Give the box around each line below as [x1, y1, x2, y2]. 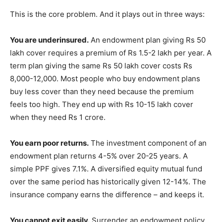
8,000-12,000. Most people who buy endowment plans [10, 74, 200, 83]
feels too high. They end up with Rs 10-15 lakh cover [10, 100, 193, 109]
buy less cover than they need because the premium [10, 87, 194, 96]
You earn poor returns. [10, 138, 89, 148]
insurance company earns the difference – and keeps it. [10, 190, 204, 199]
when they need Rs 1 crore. [10, 112, 106, 122]
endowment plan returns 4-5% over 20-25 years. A [10, 151, 188, 161]
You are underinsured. [10, 35, 89, 45]
